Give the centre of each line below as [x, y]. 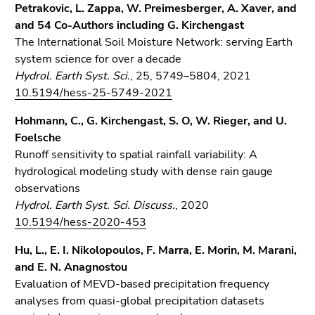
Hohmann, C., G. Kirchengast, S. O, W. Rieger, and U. [151, 121]
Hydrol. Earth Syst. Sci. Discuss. [95, 205]
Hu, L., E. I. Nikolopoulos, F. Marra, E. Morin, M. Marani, [156, 250]
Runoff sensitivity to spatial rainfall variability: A [136, 155]
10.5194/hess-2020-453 [81, 222]
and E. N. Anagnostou [71, 267]
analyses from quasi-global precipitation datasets [140, 301]
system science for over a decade [98, 59]
